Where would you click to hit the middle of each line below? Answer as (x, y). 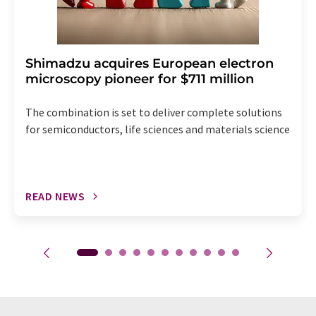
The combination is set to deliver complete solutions (154, 113)
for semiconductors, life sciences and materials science (158, 129)
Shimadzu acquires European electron (150, 64)
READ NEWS (55, 196)
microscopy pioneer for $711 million (140, 79)
